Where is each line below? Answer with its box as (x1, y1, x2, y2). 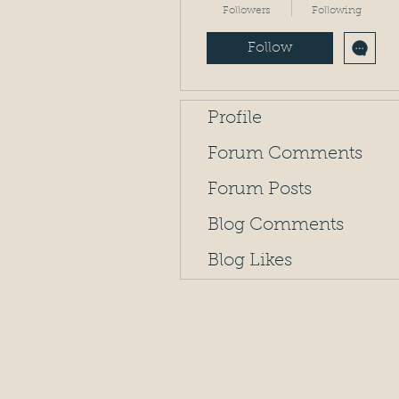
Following (311, 5, 362, 16)
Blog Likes (208, 252, 292, 270)
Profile (208, 110, 262, 127)
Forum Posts (208, 181, 312, 199)
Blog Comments (208, 216, 344, 234)
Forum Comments (208, 145, 362, 163)
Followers (222, 5, 271, 16)
